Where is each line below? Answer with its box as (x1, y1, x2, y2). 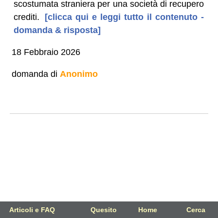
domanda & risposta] (13, 25, 101, 35)
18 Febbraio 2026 (11, 47, 80, 57)
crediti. (13, 12, 39, 22)
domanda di (11, 69, 60, 79)
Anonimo (59, 69, 98, 79)
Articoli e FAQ (9, 206, 55, 214)
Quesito (91, 206, 117, 214)
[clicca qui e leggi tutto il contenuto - (41, 12, 204, 22)
